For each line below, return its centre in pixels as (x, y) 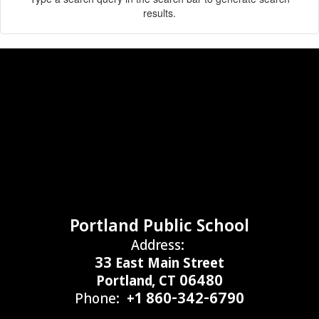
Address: (158, 245)
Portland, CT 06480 (159, 280)
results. (159, 13)
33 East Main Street (159, 262)
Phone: (97, 298)
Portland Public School (159, 225)
